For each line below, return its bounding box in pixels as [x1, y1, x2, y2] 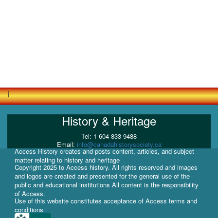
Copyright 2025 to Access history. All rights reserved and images [15, 163, 198, 172]
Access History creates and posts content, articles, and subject [15, 146, 194, 156]
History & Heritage [62, 112, 156, 129]
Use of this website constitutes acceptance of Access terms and [15, 196, 197, 206]
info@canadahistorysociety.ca [76, 140, 162, 149]
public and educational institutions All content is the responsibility [15, 180, 199, 190]
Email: [56, 140, 77, 149]
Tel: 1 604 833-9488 [81, 131, 137, 141]
